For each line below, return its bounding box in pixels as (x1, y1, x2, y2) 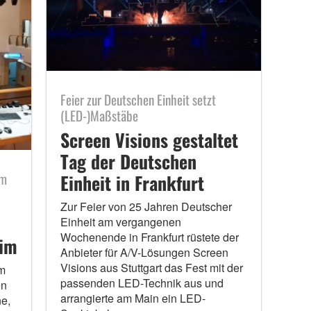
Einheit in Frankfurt (60, 169, 204, 197)
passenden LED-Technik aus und (60, 275, 224, 292)
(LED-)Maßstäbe (60, 106, 138, 126)
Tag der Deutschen (60, 148, 196, 176)
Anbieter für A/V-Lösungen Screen (60, 244, 228, 261)
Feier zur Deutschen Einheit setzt (60, 90, 216, 110)
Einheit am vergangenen (60, 214, 181, 230)
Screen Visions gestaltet (60, 126, 238, 154)
